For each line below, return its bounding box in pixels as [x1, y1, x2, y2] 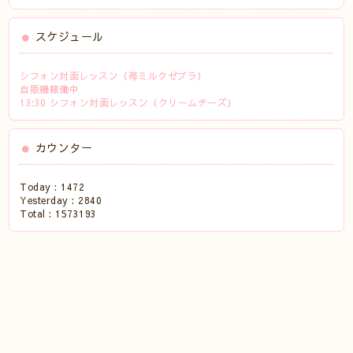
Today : [20, 180, 61, 193]
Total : [20, 207, 56, 220]
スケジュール [35, 28, 104, 44]
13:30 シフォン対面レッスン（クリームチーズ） [20, 96, 237, 109]
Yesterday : [20, 194, 79, 206]
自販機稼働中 [20, 83, 80, 95]
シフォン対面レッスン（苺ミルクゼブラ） [20, 69, 207, 82]
